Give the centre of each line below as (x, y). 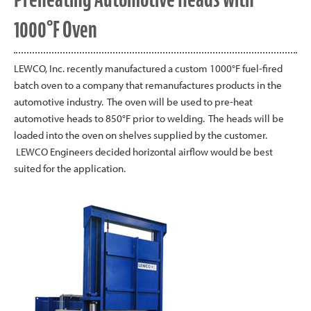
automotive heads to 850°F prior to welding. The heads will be (149, 118)
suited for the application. (70, 168)
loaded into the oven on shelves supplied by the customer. (142, 135)
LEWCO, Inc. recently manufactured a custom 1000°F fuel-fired (148, 68)
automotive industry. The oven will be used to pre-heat (133, 101)
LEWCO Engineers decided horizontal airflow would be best (143, 151)
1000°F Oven (56, 29)
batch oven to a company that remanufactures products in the (148, 85)
